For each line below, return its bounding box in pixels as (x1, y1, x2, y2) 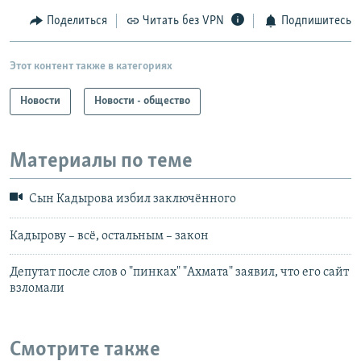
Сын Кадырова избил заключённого (27, 193, 236, 206)
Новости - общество (94, 94, 190, 107)
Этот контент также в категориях (10, 60, 172, 73)
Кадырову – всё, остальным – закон (10, 229, 209, 243)
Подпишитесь (280, 15, 351, 28)
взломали (10, 281, 64, 295)
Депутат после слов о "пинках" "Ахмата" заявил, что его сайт (10, 265, 349, 279)
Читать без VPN (143, 15, 224, 28)
